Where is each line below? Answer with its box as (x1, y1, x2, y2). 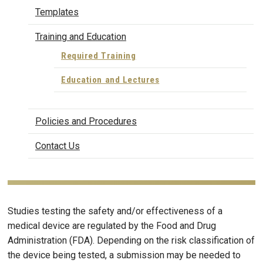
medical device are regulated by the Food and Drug (8, 220, 216, 232)
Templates (35, 6, 79, 18)
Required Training (61, 50, 136, 61)
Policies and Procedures (35, 116, 137, 127)
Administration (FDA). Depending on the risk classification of (8, 235, 255, 247)
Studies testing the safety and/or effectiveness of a (8, 205, 222, 217)
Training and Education (35, 31, 126, 42)
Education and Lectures (61, 74, 160, 85)
